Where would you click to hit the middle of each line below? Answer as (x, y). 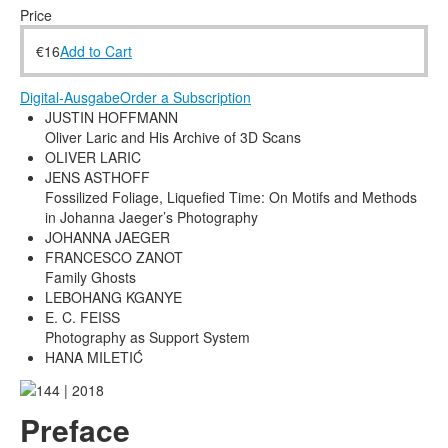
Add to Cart (96, 51)
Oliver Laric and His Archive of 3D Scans (173, 137)
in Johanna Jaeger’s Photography (151, 217)
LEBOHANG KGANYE (113, 297)
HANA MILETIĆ (94, 357)
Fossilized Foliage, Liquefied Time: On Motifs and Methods (231, 197)
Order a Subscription (185, 97)
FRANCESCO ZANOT (114, 257)
